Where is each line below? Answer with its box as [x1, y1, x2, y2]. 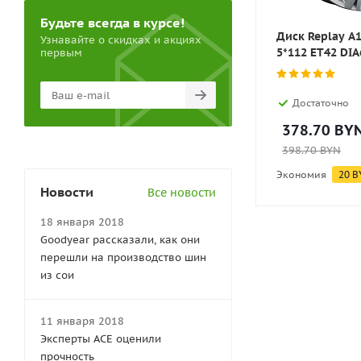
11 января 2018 [40, 314, 124, 328]
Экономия [276, 168, 326, 180]
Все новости [147, 185, 216, 200]
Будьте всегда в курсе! [40, 15, 185, 31]
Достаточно [293, 97, 349, 109]
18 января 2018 [40, 215, 124, 229]
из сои [40, 268, 74, 282]
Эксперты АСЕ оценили [40, 332, 161, 346]
